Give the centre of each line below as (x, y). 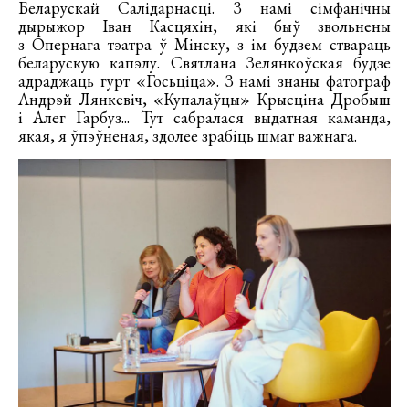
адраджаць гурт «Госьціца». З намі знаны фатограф (204, 80)
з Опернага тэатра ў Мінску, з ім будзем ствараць (204, 44)
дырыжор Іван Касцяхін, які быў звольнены (204, 26)
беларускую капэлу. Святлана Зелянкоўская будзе (204, 62)
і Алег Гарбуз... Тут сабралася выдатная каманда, (204, 117)
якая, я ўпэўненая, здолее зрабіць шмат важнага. (188, 135)
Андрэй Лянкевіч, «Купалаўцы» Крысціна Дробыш (204, 99)
